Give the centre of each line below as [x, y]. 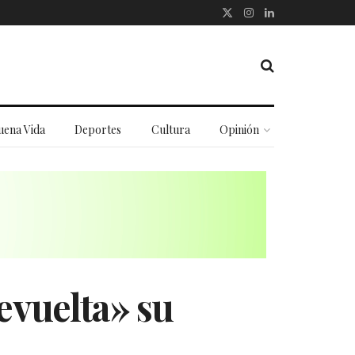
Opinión [240, 130]
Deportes [98, 130]
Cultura [170, 130]
